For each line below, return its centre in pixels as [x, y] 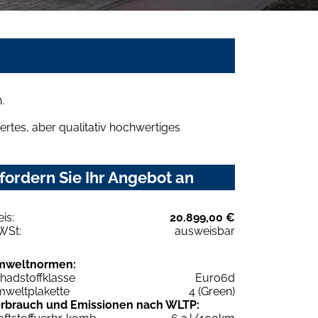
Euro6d [215, 278]
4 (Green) [212, 292]
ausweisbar [205, 231]
